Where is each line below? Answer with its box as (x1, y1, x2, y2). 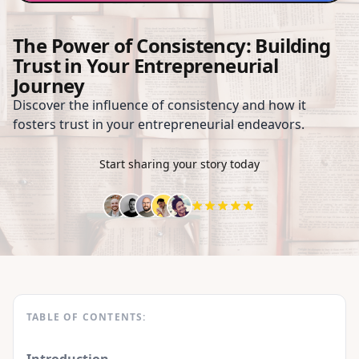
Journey (13, 72, 85, 99)
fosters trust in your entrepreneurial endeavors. (13, 115, 305, 134)
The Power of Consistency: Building (13, 32, 331, 59)
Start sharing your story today (99, 156, 260, 172)
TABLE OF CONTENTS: (26, 310, 147, 325)
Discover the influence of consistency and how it (13, 96, 306, 115)
